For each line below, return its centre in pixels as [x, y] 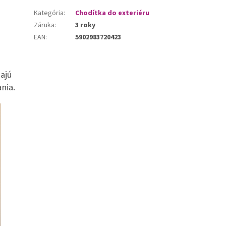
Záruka [44, 25]
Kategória [49, 13]
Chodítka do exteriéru [112, 13]
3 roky [86, 25]
